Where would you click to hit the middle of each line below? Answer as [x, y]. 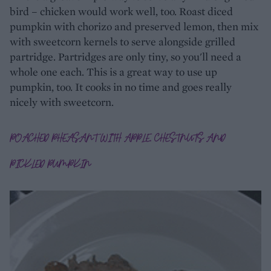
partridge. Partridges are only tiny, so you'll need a [126, 56]
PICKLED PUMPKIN [50, 164]
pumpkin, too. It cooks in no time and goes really [121, 87]
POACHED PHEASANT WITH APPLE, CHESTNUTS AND [117, 138]
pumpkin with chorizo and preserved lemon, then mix [134, 26]
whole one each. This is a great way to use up [113, 71]
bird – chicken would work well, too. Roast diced [121, 11]
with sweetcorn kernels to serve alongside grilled [122, 41]
